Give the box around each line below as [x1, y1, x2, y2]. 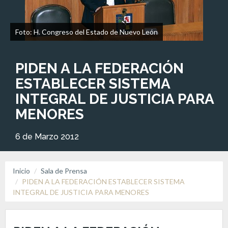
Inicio [13, 166, 30, 175]
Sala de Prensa [41, 166, 87, 175]
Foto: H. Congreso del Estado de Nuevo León [15, 27, 158, 36]
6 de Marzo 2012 [15, 132, 79, 141]
